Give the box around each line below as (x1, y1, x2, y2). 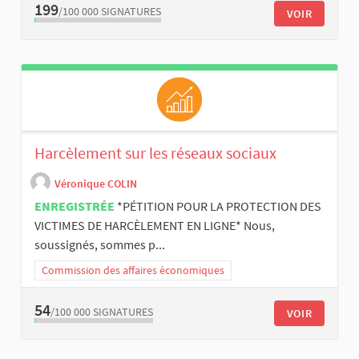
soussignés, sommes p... (34, 236, 165, 253)
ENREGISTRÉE (34, 198, 115, 215)
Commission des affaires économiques (42, 263, 224, 278)
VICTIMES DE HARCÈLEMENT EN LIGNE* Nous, (34, 217, 275, 234)
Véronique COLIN (54, 175, 137, 191)
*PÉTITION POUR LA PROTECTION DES (117, 198, 321, 215)
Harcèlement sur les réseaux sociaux (34, 143, 276, 163)
